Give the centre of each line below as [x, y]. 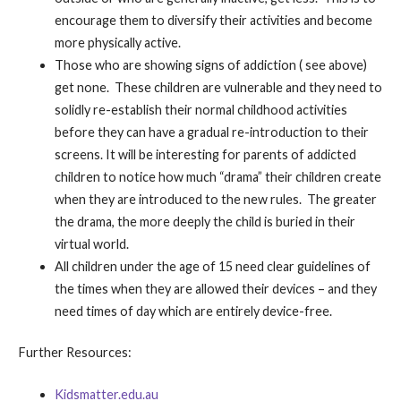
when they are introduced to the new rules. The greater [215, 199]
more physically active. [117, 42]
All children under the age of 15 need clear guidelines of [212, 266]
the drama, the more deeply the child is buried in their [205, 221]
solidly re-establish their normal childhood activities [200, 109]
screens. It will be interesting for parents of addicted [205, 154]
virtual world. [91, 243]
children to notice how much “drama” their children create [218, 176]
